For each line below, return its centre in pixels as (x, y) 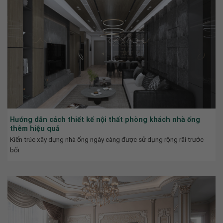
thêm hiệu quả (35, 128)
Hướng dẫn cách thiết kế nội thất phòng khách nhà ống (105, 119)
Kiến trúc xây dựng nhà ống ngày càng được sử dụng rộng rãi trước (107, 139)
